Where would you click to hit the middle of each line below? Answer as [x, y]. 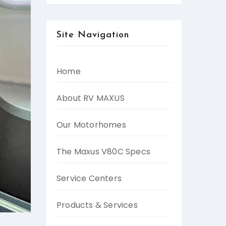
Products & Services [97, 205]
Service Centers [89, 178]
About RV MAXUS [91, 98]
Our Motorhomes [91, 125]
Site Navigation [93, 35]
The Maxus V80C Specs [103, 152]
